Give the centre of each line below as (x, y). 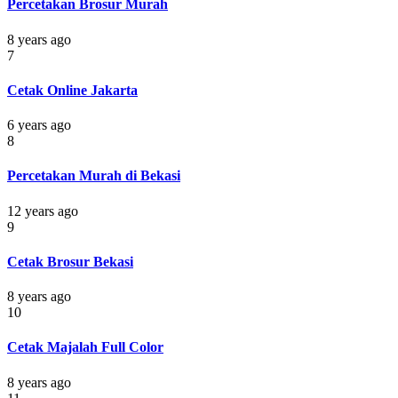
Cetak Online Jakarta (72, 90)
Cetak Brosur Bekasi (70, 261)
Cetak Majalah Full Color (85, 347)
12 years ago (43, 211)
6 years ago (39, 125)
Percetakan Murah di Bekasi (94, 176)
